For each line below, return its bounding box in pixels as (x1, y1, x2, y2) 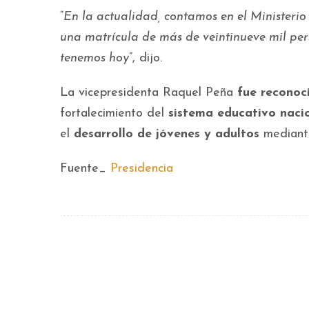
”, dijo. (129, 52, 166, 66)
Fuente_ (60, 162, 110, 176)
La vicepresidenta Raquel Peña (60, 86, 237, 100)
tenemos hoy (60, 52, 129, 66)
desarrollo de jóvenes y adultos (74, 128, 259, 141)
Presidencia (110, 162, 173, 176)
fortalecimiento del (60, 107, 168, 121)
